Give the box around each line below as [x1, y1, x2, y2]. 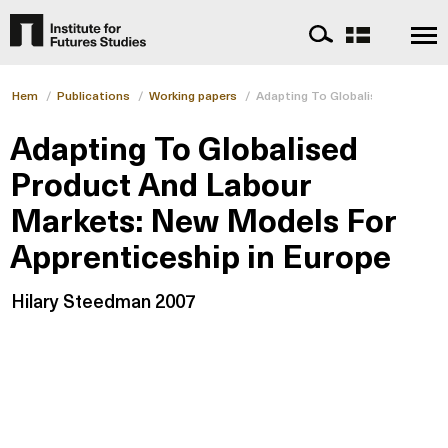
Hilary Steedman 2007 [11, 287, 195, 315]
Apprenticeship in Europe [10, 231, 391, 280]
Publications [57, 86, 130, 105]
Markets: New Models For [10, 195, 397, 244]
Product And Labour [10, 159, 312, 208]
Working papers [149, 86, 237, 105]
